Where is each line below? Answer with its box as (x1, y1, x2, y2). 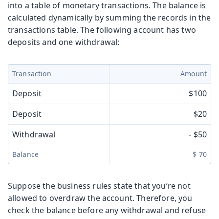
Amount (180, 68, 207, 78)
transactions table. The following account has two (8, 24, 196, 35)
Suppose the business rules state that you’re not (8, 180, 191, 191)
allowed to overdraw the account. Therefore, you (8, 192, 193, 203)
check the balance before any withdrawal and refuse (8, 204, 206, 216)
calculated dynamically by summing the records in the (8, 12, 211, 23)
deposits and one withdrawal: (8, 36, 120, 47)
